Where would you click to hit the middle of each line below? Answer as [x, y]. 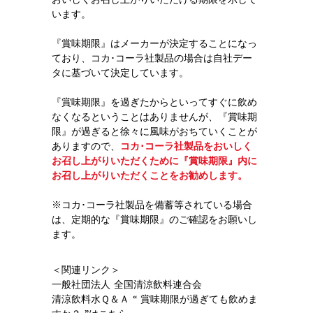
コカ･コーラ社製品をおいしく [186, 146]
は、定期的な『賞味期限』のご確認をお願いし [154, 219]
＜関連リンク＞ [86, 269]
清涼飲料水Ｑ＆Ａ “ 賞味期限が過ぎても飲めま [155, 299]
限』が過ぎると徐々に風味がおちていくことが [154, 131]
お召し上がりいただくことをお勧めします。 [150, 175]
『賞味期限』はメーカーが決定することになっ [154, 43]
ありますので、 [86, 146]
